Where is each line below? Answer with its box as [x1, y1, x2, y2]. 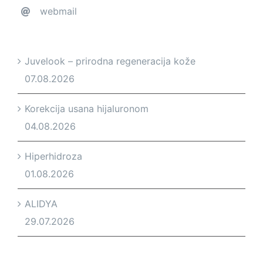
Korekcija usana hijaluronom [25, 102, 149, 114]
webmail [40, 5, 77, 17]
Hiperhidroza [25, 150, 82, 162]
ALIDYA [25, 197, 58, 210]
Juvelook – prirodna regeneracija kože [25, 55, 195, 67]
